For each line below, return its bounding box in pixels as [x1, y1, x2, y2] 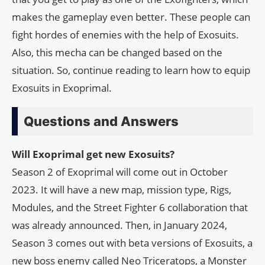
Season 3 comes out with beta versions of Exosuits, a [12, 236, 253, 250]
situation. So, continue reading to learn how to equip [12, 63, 250, 77]
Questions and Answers [24, 114, 179, 130]
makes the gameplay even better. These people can [12, 10, 250, 24]
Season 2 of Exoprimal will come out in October [12, 165, 228, 179]
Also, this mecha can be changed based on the [12, 46, 222, 60]
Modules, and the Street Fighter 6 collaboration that [12, 201, 248, 215]
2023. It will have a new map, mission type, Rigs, [12, 183, 231, 197]
